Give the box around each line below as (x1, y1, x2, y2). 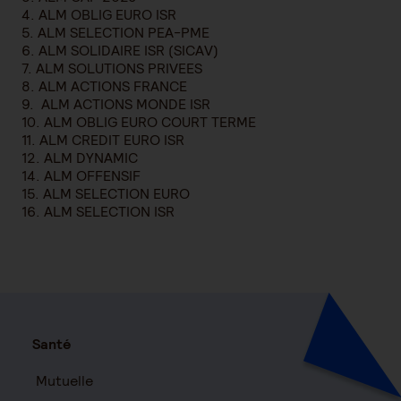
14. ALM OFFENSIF (21, 166, 141, 185)
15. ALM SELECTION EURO (21, 184, 190, 203)
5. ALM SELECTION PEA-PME (21, 23, 217, 42)
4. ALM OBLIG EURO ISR (21, 5, 180, 24)
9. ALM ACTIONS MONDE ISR (21, 95, 218, 114)
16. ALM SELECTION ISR (21, 202, 175, 221)
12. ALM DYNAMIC (21, 149, 138, 167)
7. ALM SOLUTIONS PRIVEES (21, 59, 202, 78)
